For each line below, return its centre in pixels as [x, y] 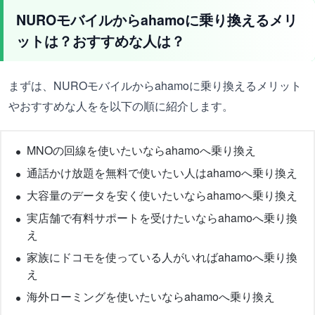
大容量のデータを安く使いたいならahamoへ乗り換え [162, 195]
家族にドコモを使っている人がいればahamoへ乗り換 [162, 257]
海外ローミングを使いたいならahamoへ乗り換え [151, 296]
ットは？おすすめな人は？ [101, 41]
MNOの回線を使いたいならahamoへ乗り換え [141, 150]
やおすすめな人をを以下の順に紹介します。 [121, 106]
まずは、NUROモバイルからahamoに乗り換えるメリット [155, 85]
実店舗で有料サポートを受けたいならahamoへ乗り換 [162, 218]
